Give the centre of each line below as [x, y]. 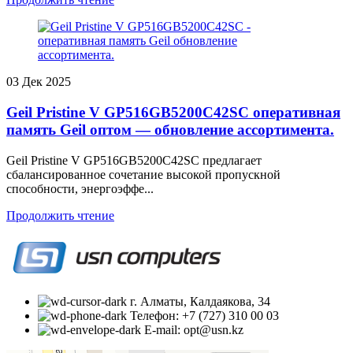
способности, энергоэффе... [80, 188]
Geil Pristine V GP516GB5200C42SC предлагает [134, 160]
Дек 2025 [46, 82]
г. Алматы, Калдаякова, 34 [200, 301]
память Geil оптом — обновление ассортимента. [170, 130]
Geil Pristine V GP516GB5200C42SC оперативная [173, 113]
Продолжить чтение [60, 215]
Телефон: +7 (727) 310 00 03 [204, 315]
